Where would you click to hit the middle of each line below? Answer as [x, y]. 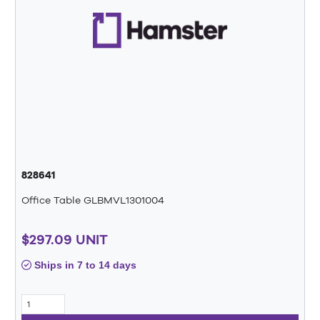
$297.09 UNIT [65, 240]
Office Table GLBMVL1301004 [93, 200]
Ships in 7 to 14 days [84, 265]
